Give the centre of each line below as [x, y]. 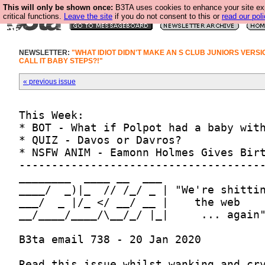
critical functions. [33, 16]
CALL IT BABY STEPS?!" [61, 61]
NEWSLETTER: [45, 53]
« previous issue [49, 82]
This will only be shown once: [58, 7]
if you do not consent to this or [167, 16]
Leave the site [88, 16]
